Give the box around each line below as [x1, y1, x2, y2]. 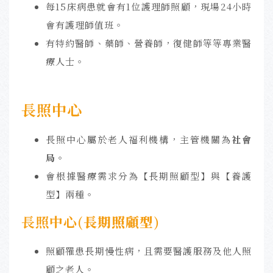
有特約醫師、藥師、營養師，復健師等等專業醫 [46, 37, 252, 50]
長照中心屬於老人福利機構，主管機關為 [46, 133, 232, 146]
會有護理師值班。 [46, 18, 124, 32]
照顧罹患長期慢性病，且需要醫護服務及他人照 [46, 244, 252, 258]
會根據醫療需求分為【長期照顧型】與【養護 [46, 169, 252, 183]
